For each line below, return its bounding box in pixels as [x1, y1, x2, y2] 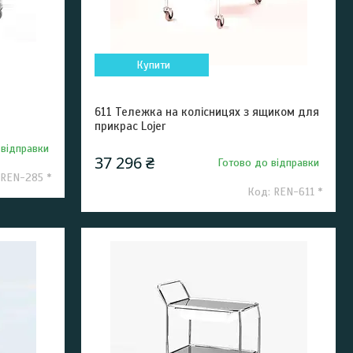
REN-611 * [273, 185, 322, 199]
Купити [136, 58, 171, 72]
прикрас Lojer [95, 119, 166, 133]
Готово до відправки [217, 156, 320, 169]
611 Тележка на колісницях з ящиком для [95, 105, 320, 119]
